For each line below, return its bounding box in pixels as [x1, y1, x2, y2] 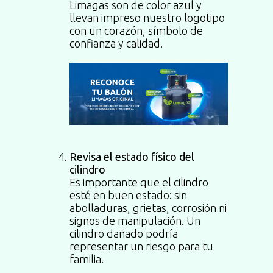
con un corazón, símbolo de [69, 24, 203, 37]
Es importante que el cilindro [69, 175, 208, 188]
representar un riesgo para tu [69, 239, 213, 252]
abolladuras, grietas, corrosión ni [69, 201, 227, 214]
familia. [69, 252, 104, 265]
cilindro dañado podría [69, 227, 178, 239]
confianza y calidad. [69, 37, 163, 49]
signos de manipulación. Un [69, 214, 200, 227]
